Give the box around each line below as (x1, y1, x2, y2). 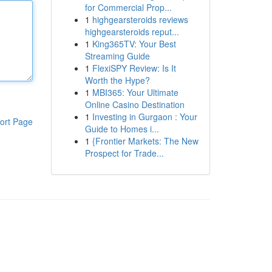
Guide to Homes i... (84, 123, 159, 135)
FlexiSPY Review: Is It (92, 62, 176, 74)
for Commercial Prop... (84, 1, 172, 13)
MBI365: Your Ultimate (92, 86, 178, 98)
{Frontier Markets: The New (92, 135, 199, 147)
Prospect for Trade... (84, 147, 164, 159)
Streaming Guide (84, 50, 150, 62)
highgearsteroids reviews (92, 13, 188, 25)
